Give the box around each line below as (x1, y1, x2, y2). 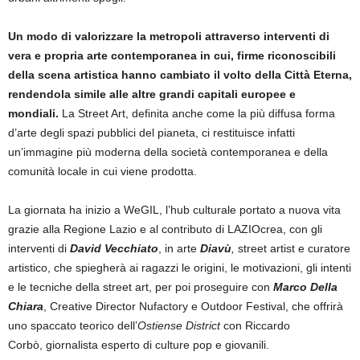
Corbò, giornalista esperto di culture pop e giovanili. (8, 338, 269, 351)
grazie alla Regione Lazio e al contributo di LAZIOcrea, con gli (8, 223, 322, 235)
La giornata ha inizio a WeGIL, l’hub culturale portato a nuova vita (8, 203, 341, 216)
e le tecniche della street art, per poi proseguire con (8, 280, 273, 293)
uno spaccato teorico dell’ (8, 319, 137, 332)
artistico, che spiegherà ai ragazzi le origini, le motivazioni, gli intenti (8, 261, 351, 274)
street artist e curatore (238, 242, 350, 255)
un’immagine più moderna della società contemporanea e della (8, 145, 328, 158)
